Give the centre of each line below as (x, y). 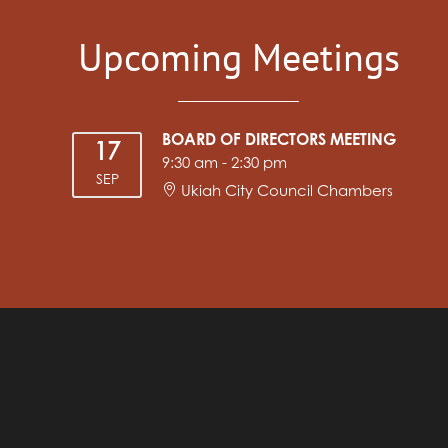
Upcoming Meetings (238, 57)
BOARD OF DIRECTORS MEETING (279, 140)
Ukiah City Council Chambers (287, 192)
